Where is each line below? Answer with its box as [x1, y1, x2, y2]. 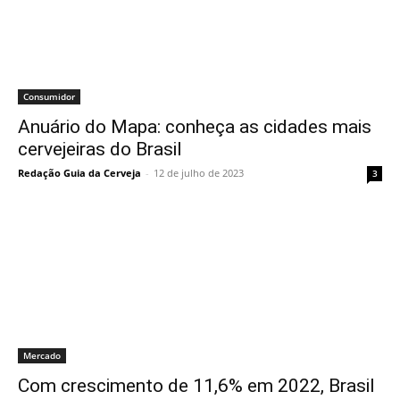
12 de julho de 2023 [154, 166, 244, 179]
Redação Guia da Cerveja [18, 166, 141, 179]
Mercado [23, 349, 61, 362]
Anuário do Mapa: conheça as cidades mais [18, 116, 371, 137]
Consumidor [23, 90, 75, 103]
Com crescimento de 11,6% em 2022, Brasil [18, 375, 375, 396]
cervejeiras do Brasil [18, 138, 182, 160]
